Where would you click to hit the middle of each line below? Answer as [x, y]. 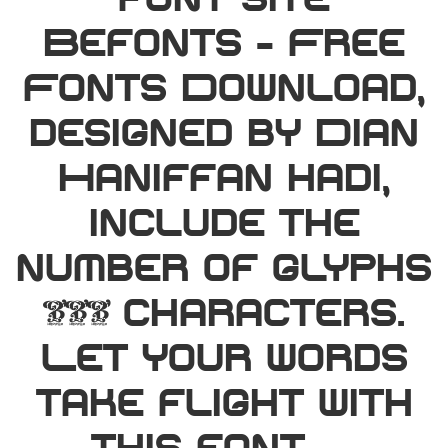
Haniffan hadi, [224, 180]
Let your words [224, 360]
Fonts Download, [224, 90]
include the [224, 225]
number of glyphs [224, 270]
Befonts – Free [224, 45]
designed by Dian [224, 135]
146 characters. [224, 315]
